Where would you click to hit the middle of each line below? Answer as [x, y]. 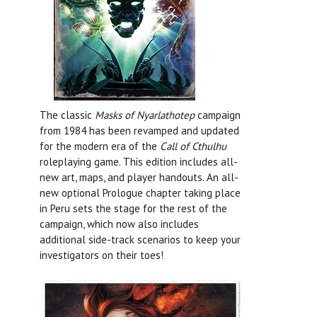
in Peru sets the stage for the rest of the [133, 209]
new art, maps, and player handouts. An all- [139, 178]
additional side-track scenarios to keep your [140, 240]
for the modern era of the [100, 146]
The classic [67, 115]
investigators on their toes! [102, 255]
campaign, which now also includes [119, 224]
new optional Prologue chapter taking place [140, 193]
